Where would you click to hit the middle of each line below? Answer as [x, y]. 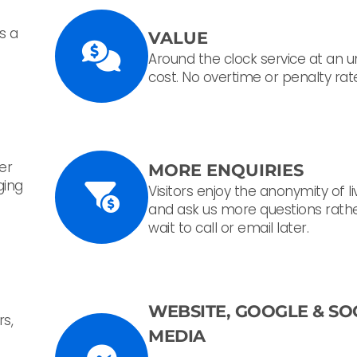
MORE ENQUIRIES [226, 170]
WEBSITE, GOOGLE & [238, 311]
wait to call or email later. [228, 228]
